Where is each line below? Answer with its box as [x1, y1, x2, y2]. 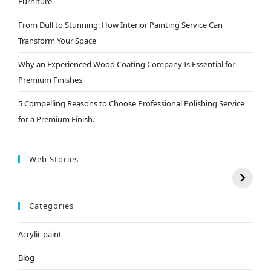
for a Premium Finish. [18, 114, 94, 125]
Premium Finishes [18, 74, 82, 86]
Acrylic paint [18, 229, 62, 240]
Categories [28, 200, 74, 212]
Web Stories [28, 154, 79, 165]
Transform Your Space [18, 35, 96, 47]
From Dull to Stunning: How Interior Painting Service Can [18, 19, 223, 31]
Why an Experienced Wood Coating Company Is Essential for [18, 59, 235, 70]
